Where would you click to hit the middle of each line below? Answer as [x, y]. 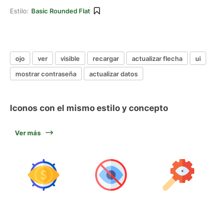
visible [70, 58]
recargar [106, 58]
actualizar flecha [157, 58]
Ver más [28, 133]
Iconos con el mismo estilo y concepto [89, 108]
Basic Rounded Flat [61, 11]
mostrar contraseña [46, 74]
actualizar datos [113, 74]
